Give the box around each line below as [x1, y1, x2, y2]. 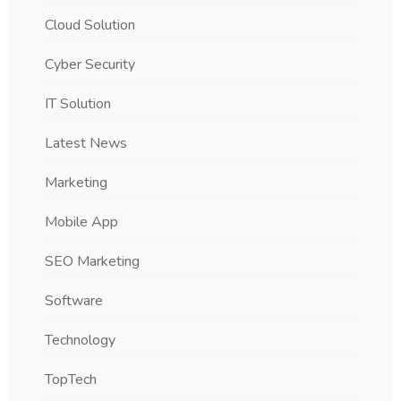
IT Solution [45, 94, 111, 115]
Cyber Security [45, 55, 135, 75]
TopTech [45, 370, 97, 390]
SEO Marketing [45, 252, 140, 272]
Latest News [45, 133, 127, 154]
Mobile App [45, 212, 118, 233]
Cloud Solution [45, 15, 135, 36]
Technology [45, 330, 115, 351]
